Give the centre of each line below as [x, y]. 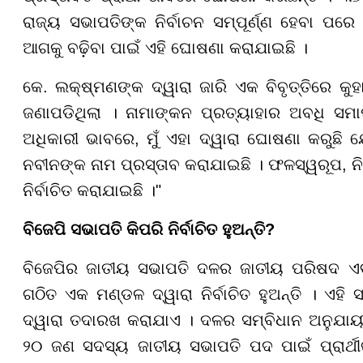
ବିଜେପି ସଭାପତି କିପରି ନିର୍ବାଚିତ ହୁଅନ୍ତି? [149, 229]
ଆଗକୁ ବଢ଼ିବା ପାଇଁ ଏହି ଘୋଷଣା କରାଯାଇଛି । [165, 47]
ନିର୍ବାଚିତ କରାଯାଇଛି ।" [92, 190]
